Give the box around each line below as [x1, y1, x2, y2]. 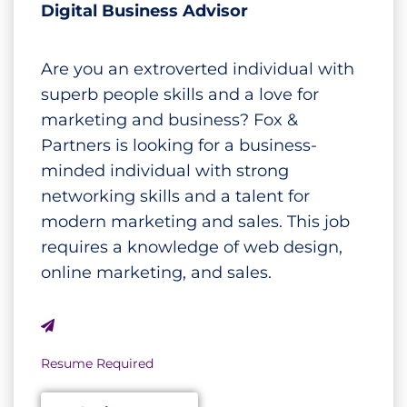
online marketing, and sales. [41, 263, 272, 283]
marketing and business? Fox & [41, 110, 298, 131]
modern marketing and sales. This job [41, 212, 350, 233]
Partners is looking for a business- [41, 135, 317, 156]
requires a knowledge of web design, [41, 237, 342, 258]
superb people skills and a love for [41, 84, 319, 105]
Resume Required [41, 354, 154, 372]
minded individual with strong [41, 161, 289, 182]
